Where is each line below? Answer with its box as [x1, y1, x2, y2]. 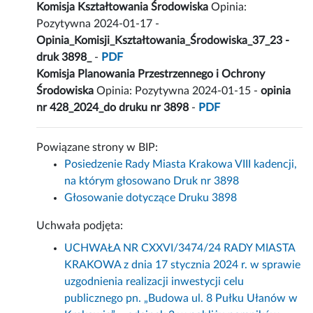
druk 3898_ [36, 52, 92, 64]
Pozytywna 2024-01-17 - [36, 18, 160, 30]
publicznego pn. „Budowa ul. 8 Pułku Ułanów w [64, 293, 298, 305]
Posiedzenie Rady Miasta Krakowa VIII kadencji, [64, 159, 298, 170]
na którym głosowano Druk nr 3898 [64, 175, 240, 187]
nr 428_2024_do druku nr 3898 [36, 102, 189, 114]
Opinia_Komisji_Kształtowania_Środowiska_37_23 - [36, 35, 290, 47]
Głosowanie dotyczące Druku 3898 [64, 192, 238, 204]
